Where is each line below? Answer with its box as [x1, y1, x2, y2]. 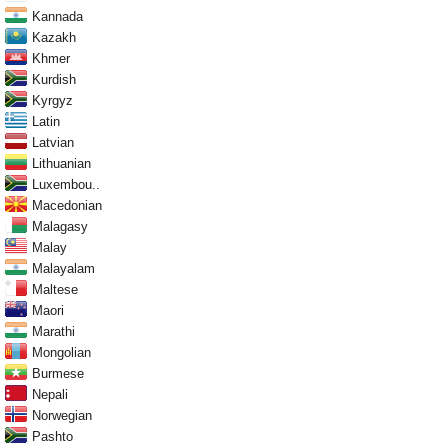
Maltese [32, 281, 78, 297]
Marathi [32, 323, 75, 339]
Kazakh [32, 29, 76, 45]
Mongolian [32, 344, 91, 360]
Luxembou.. [32, 176, 100, 192]
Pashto [32, 428, 73, 444]
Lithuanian [32, 155, 91, 171]
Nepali [32, 386, 68, 402]
